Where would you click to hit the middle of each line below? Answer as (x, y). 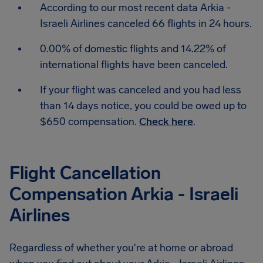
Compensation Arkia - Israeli (124, 194)
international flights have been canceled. (134, 65)
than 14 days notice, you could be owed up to (143, 106)
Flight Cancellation (85, 173)
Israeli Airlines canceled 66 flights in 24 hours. (146, 23)
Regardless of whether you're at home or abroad (121, 248)
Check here (166, 122)
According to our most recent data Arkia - (135, 8)
